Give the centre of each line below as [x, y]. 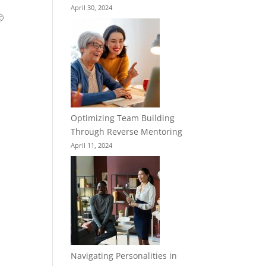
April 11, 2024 [92, 145]
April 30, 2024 [92, 7]
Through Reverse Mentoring [127, 132]
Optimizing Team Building [123, 118]
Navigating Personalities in [124, 256]
